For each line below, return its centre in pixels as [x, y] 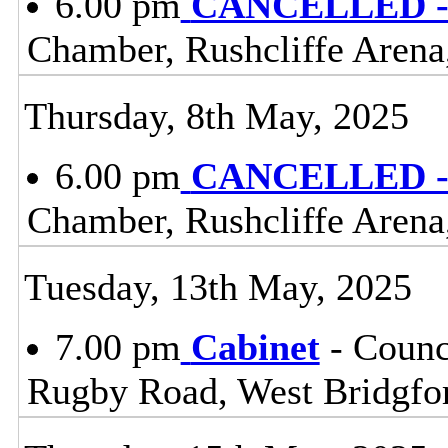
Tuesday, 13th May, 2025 [217, 286]
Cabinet [255, 346]
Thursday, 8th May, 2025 [216, 115]
